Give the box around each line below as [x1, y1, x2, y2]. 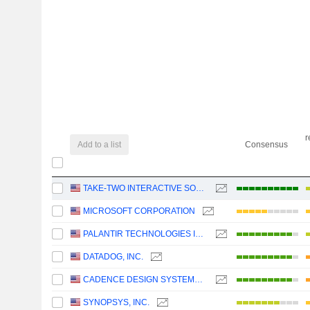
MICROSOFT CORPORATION [83, 206, 196, 217]
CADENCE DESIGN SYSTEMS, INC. [194, 275, 203, 285]
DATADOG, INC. [83, 252, 144, 262]
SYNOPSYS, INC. [83, 298, 150, 308]
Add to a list [77, 139, 122, 149]
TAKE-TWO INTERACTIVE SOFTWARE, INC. [196, 183, 205, 194]
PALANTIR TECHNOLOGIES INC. [195, 229, 204, 239]
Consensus [244, 140, 288, 150]
